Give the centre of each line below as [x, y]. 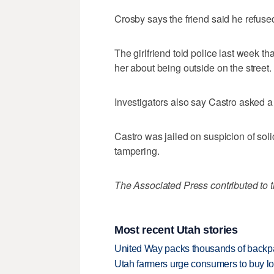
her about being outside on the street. [193, 67]
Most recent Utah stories [176, 230]
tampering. [137, 150]
